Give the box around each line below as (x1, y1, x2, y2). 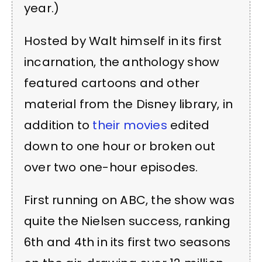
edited (167, 117, 210, 134)
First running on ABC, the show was (24, 192, 235, 209)
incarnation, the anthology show (24, 54, 220, 71)
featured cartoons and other (24, 75, 200, 92)
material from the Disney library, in (24, 96, 233, 113)
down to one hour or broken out (24, 138, 216, 155)
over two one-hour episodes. (24, 159, 198, 176)
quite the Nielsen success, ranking (24, 213, 230, 230)
